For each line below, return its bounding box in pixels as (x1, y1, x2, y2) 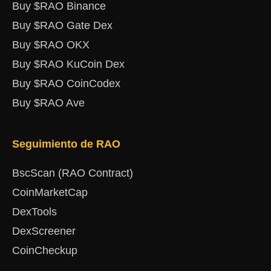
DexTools (12, 206, 57, 218)
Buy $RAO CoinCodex (12, 77, 120, 90)
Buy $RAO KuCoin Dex (12, 58, 125, 71)
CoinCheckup (12, 244, 77, 257)
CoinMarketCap (12, 186, 88, 199)
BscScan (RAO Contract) (12, 167, 133, 180)
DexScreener (12, 225, 76, 238)
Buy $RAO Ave (12, 97, 85, 109)
